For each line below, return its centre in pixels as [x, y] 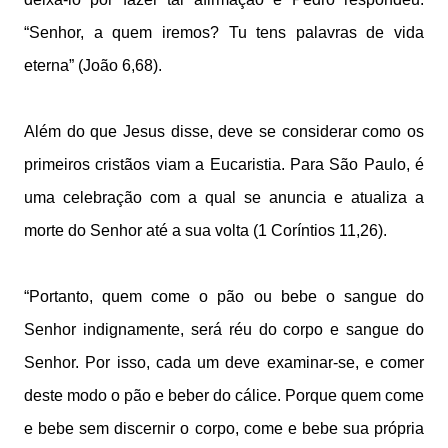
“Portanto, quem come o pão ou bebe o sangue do [224, 296]
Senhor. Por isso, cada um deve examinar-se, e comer [224, 362]
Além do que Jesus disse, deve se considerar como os [224, 131]
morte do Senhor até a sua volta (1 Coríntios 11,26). [205, 230]
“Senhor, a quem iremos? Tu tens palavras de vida [224, 32]
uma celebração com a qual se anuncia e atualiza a [224, 197]
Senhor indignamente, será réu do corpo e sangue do [224, 329]
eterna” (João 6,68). [93, 65]
